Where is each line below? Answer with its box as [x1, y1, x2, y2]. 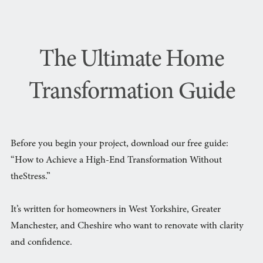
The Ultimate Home [39, 49, 224, 73]
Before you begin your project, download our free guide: [11, 139, 228, 149]
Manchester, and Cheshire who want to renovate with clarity [11, 221, 244, 231]
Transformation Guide [28, 81, 235, 105]
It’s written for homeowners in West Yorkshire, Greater [11, 205, 221, 215]
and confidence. [11, 238, 72, 248]
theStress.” [11, 172, 50, 182]
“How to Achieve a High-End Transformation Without [11, 156, 222, 166]
